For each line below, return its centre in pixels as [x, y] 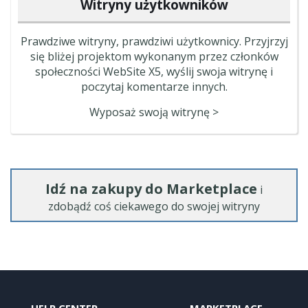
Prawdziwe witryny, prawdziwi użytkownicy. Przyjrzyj [154, 41]
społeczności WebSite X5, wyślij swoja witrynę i [154, 71]
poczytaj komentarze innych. [154, 87]
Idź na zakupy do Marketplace [151, 189]
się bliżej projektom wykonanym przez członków [154, 56]
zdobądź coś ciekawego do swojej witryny [154, 206]
